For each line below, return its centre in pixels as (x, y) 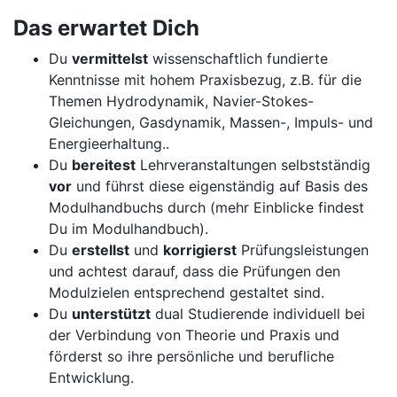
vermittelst (110, 58)
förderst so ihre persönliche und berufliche (191, 356)
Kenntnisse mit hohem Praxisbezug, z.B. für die (205, 80)
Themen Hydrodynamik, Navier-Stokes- (181, 101)
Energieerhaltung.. (109, 144)
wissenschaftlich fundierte (238, 58)
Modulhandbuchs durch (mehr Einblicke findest (206, 207)
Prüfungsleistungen (303, 250)
